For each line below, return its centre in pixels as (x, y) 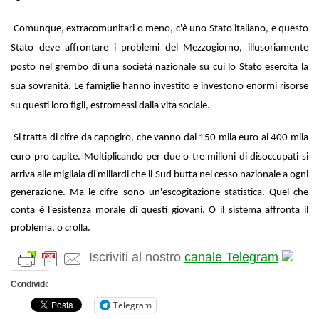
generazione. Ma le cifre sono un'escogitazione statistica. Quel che (159, 192)
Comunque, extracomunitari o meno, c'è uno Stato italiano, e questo (161, 28)
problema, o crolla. (51, 228)
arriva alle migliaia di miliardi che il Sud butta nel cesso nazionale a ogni (159, 174)
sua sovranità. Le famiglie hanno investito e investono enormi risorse (159, 86)
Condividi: (30, 284)
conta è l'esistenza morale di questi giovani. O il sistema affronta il (159, 210)
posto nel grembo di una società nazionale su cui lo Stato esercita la (159, 67)
